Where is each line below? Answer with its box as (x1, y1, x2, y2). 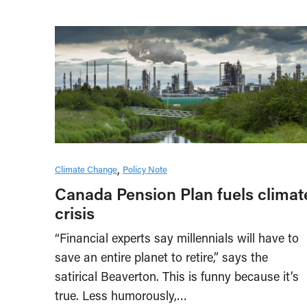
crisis (55, 201, 95, 223)
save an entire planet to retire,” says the (55, 248, 268, 265)
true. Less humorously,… (55, 286, 187, 304)
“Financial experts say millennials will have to (55, 229, 299, 246)
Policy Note (123, 162, 167, 175)
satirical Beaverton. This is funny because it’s (55, 267, 299, 284)
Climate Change (55, 162, 117, 175)
